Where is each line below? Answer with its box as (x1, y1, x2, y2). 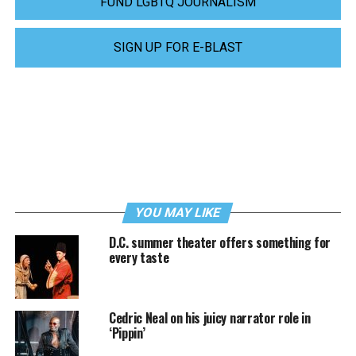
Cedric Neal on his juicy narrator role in (108, 308, 311, 328)
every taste (108, 248, 169, 268)
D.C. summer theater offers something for (108, 233, 331, 253)
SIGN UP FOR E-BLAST (113, 40, 242, 56)
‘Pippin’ (108, 323, 145, 343)
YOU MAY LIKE (133, 205, 223, 221)
